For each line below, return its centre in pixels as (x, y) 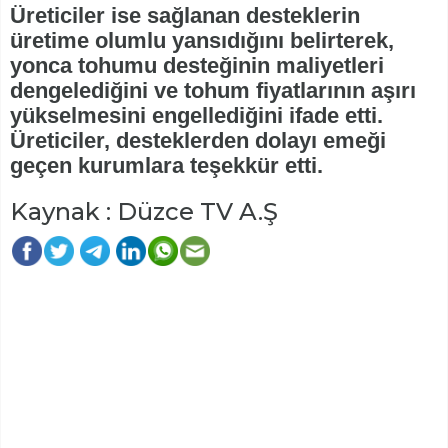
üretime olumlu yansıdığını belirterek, (202, 40)
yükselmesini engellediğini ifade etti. (196, 115)
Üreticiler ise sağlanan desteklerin (185, 15)
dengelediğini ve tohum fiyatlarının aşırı (213, 90)
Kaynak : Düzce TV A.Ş (144, 211)
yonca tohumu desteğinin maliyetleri (197, 65)
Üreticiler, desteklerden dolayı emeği (198, 140)
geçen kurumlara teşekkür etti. (166, 165)
